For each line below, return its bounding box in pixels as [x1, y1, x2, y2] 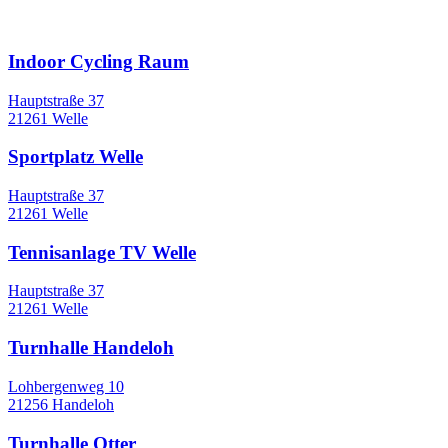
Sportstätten [8, 10, 108, 32]
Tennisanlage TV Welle [8, 241, 196, 263]
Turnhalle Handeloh [8, 337, 174, 359]
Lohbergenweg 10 [8, 377, 124, 395]
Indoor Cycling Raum [8, 50, 189, 72]
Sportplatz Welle [8, 146, 143, 168]
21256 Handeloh [8, 395, 114, 413]
